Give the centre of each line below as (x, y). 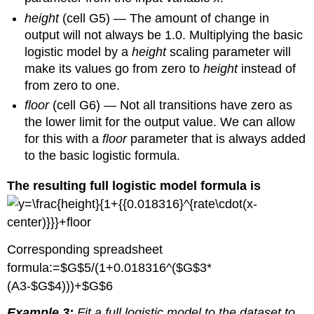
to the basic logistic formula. (103, 156)
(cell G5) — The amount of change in (164, 18)
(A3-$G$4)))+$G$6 (60, 286)
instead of (267, 68)
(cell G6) (78, 105)
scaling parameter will (229, 52)
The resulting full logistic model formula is (134, 185)
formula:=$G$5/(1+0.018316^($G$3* (110, 267)
